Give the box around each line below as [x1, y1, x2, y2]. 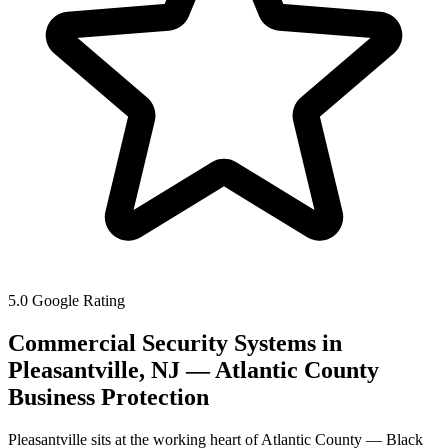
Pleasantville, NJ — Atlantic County [8, 356, 379, 383]
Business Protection [8, 383, 209, 410]
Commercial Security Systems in [8, 329, 342, 356]
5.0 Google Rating [8, 292, 125, 309]
